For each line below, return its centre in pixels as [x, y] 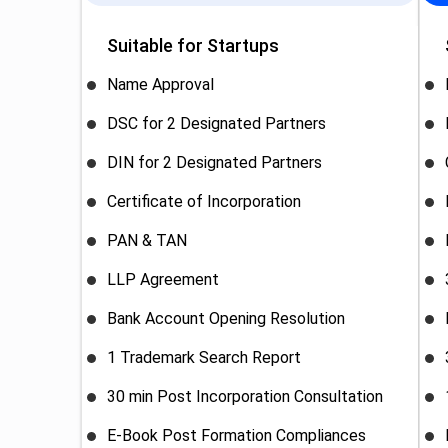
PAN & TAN [147, 240]
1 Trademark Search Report [204, 357]
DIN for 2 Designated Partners [215, 162]
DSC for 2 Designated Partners [217, 123]
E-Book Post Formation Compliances [237, 435]
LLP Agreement [163, 279]
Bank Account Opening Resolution [226, 318]
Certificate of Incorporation [204, 201]
